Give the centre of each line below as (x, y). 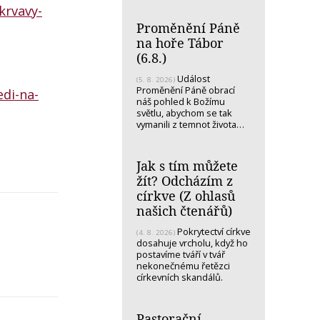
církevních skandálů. (181, 277)
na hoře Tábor (180, 42)
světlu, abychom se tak (184, 112)
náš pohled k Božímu (181, 101)
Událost (192, 78)
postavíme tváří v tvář (181, 254)
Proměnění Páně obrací (186, 90)
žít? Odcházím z (185, 180)
